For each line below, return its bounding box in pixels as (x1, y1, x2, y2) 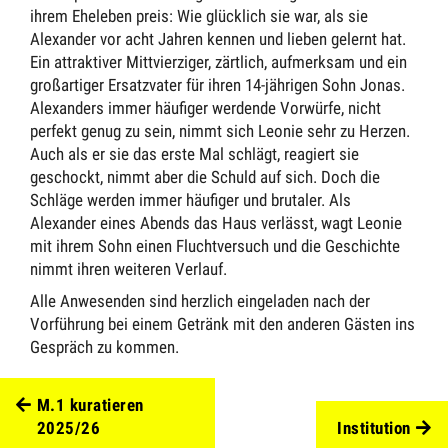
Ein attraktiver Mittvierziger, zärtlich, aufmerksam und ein (30, 52, 407, 73)
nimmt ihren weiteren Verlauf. (30, 259, 227, 280)
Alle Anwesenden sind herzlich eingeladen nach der (30, 290, 370, 311)
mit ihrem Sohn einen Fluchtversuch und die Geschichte (30, 236, 400, 257)
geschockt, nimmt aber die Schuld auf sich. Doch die (30, 167, 380, 188)
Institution (337, 417, 411, 438)
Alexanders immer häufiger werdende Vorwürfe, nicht (30, 98, 381, 119)
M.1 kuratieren (36, 394, 144, 415)
